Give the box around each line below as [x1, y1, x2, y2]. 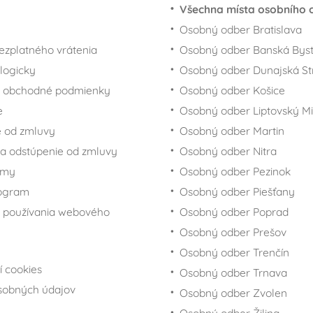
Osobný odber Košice [180, 82, 285, 97]
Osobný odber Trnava [180, 265, 287, 279]
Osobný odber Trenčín [180, 245, 289, 259]
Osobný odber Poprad [180, 204, 289, 219]
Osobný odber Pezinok [180, 163, 291, 178]
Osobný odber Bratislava [180, 22, 302, 36]
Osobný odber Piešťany [180, 184, 295, 198]
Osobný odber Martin [180, 123, 284, 138]
